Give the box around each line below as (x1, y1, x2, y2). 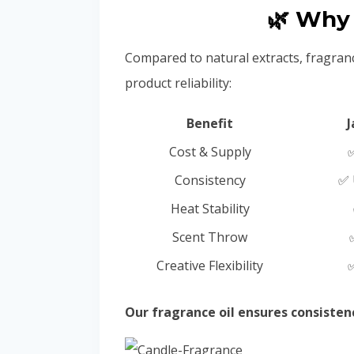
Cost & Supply (168, 143, 251, 161)
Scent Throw (172, 228, 247, 247)
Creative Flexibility (156, 257, 263, 275)
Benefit (186, 115, 233, 133)
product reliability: (125, 74, 232, 92)
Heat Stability (170, 200, 250, 218)
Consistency (174, 171, 246, 190)
